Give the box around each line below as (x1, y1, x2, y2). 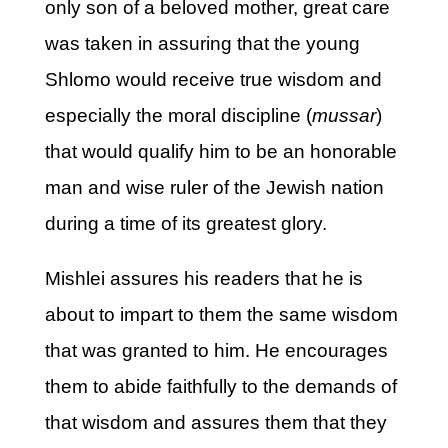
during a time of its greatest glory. (44, 213, 327, 234)
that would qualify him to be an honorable (44, 141, 397, 162)
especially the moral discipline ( (44, 105, 312, 126)
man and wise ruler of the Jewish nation (44, 177, 384, 198)
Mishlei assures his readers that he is (44, 268, 363, 289)
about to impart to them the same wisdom (44, 304, 398, 325)
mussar (311, 105, 376, 126)
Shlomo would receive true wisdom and (44, 69, 382, 90)
